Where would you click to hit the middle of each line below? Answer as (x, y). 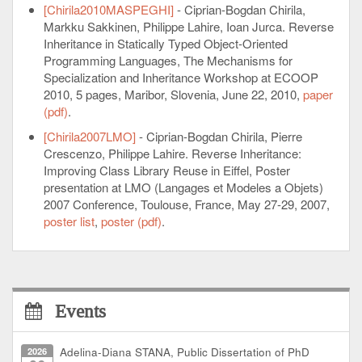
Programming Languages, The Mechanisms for (168, 60)
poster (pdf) (131, 221)
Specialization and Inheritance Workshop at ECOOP (181, 77)
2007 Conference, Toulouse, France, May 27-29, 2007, (186, 204)
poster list (69, 221)
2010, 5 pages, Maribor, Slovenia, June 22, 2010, (173, 94)
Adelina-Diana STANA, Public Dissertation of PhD (185, 351)
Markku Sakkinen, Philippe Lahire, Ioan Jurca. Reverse (188, 26)
